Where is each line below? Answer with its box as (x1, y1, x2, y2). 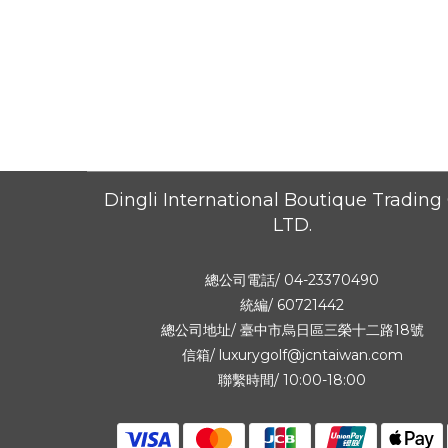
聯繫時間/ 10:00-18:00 (218, 371, 366, 389)
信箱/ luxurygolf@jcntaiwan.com (181, 346, 403, 364)
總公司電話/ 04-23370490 (205, 271, 379, 289)
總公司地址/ (160, 321, 240, 339)
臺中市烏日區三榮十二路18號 (239, 321, 424, 339)
